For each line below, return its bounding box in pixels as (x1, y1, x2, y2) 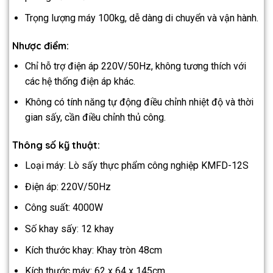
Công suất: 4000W (24, 202, 103, 214)
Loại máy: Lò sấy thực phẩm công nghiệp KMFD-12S (24, 160, 249, 172)
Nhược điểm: (12, 39, 69, 52)
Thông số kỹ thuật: (12, 139, 100, 152)
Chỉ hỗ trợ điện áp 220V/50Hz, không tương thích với (24, 60, 246, 72)
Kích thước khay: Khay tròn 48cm (24, 244, 162, 256)
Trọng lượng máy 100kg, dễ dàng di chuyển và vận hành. (24, 12, 258, 24)
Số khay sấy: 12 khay (24, 222, 114, 235)
